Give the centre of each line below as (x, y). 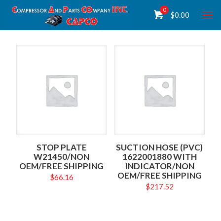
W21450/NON (62, 157)
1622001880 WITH (159, 157)
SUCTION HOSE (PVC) (160, 147)
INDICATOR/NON (159, 166)
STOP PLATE (61, 147)
